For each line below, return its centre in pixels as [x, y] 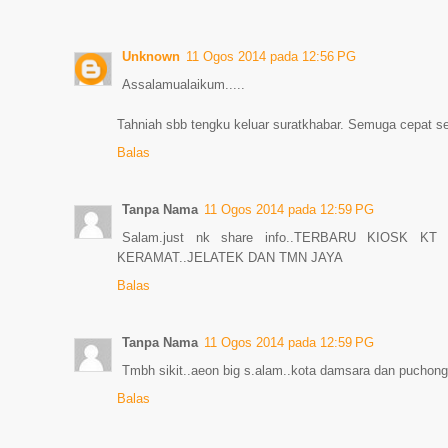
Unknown [151, 56]
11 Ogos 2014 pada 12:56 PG [271, 56]
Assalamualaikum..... [183, 84]
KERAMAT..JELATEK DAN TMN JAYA [230, 257]
